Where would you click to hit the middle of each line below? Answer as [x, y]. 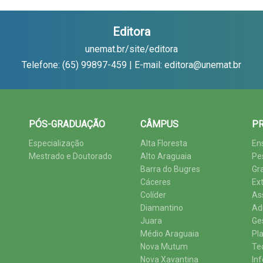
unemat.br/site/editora [131, 49]
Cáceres [156, 182]
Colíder [153, 195]
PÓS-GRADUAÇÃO [67, 124]
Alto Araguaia [166, 156]
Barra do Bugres [170, 169]
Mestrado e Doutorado [70, 156]
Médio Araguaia [170, 234]
